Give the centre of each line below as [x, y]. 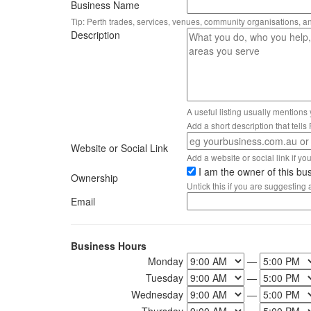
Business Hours [109, 246]
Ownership [94, 178]
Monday [166, 261]
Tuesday [165, 278]
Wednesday [157, 294]
